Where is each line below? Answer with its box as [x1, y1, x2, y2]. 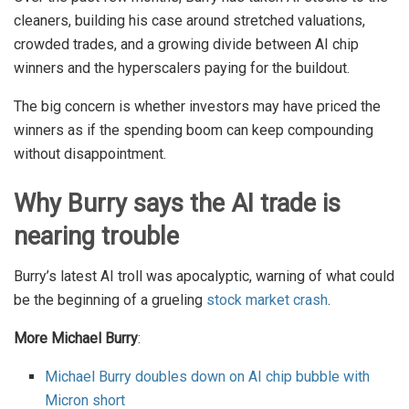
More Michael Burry [14, 330, 138, 348]
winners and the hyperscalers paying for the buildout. [14, 58, 353, 77]
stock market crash [206, 291, 328, 309]
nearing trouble [14, 221, 179, 251]
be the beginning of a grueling [14, 291, 206, 309]
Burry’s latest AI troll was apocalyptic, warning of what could [14, 267, 394, 286]
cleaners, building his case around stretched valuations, [14, 11, 365, 29]
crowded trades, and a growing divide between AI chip [14, 35, 359, 53]
